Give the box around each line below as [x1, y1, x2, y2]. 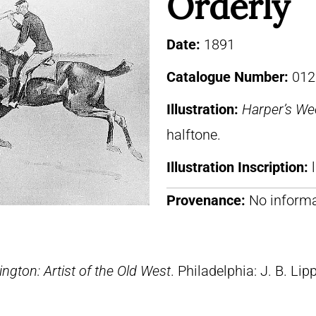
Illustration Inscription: [166, 159, 312, 176]
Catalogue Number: [166, 68, 292, 85]
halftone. [166, 126, 221, 143]
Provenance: [166, 192, 245, 209]
